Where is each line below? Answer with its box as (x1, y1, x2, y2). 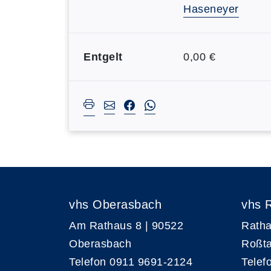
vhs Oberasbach (69, 198, 162, 211)
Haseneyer (183, 3, 239, 15)
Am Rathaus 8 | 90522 (69, 220, 183, 232)
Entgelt (83, 51, 123, 63)
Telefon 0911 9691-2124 (69, 256, 192, 268)
